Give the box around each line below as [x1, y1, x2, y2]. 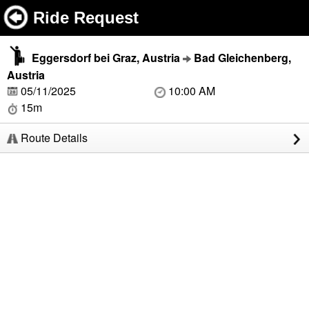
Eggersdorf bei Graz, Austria [32, 50, 180, 66]
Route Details [18, 130, 88, 146]
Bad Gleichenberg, [194, 50, 291, 66]
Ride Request [33, 8, 139, 27]
